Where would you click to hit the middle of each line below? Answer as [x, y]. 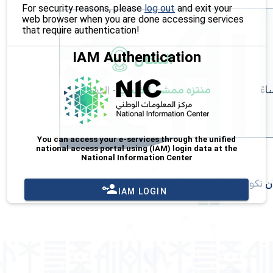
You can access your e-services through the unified [136, 140]
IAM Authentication [136, 57]
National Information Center [136, 158]
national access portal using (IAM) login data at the [136, 149]
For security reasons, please [83, 8]
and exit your [204, 8]
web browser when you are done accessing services [133, 19]
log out [160, 8]
